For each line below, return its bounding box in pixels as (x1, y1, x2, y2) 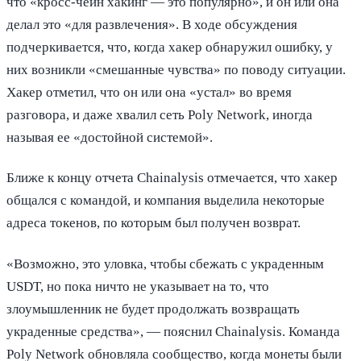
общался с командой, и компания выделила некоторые (6, 193, 325, 209)
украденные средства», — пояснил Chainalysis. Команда (6, 323, 340, 339)
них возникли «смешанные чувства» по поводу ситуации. (6, 62, 346, 78)
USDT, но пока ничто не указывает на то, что (6, 278, 269, 294)
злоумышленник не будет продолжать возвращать (6, 301, 300, 317)
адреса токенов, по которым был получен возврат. (6, 215, 301, 231)
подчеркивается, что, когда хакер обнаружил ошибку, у (6, 39, 333, 56)
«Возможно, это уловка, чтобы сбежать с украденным (6, 255, 324, 272)
